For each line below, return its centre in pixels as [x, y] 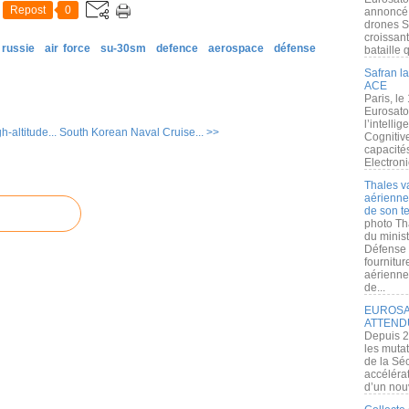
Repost [28, 10]
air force [68, 48]
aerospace [236, 48]
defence [177, 48]
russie [18, 48]
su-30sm [123, 48]
